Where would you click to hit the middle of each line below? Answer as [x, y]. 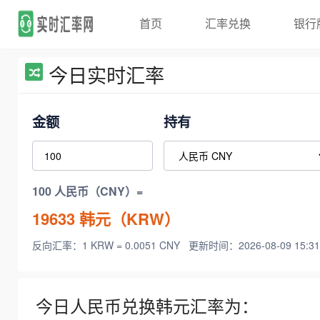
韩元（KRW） [127, 218]
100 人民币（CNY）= [87, 191]
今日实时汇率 [106, 75]
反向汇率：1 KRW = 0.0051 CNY [107, 245]
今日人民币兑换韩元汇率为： [147, 306]
